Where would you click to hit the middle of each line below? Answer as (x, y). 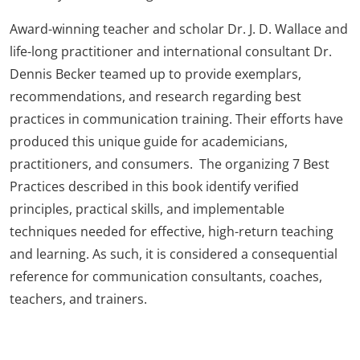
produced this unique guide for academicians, (149, 141)
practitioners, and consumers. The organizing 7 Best (170, 164)
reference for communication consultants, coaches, (166, 276)
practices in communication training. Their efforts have (176, 119)
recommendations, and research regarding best (155, 96)
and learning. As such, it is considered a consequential (174, 254)
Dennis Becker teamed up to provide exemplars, (155, 74)
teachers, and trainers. (78, 299)
